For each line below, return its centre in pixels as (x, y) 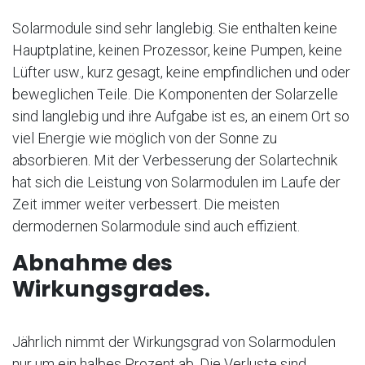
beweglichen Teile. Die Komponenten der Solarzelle (175, 95)
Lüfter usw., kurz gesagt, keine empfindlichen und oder (181, 73)
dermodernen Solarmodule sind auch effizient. (156, 226)
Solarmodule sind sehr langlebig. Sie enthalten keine (175, 29)
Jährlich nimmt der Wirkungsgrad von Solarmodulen (174, 342)
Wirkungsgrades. (111, 289)
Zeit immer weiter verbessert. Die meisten (146, 204)
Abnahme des (92, 263)
